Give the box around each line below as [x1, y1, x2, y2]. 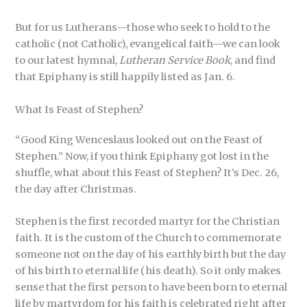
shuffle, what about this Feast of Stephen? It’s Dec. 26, [15, 166, 280, 179]
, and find [230, 54, 276, 67]
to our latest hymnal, [15, 54, 120, 67]
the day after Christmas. [15, 182, 137, 195]
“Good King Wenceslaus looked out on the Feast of [15, 133, 263, 146]
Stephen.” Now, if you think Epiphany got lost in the [15, 149, 269, 162]
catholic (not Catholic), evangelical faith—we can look [15, 38, 281, 51]
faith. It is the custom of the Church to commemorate [15, 231, 282, 244]
